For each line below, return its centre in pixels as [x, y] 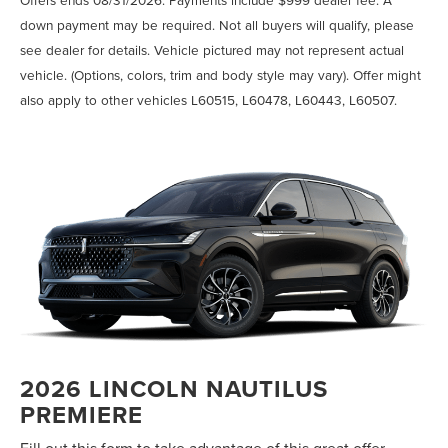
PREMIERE [81, 414]
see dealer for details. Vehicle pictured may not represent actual [212, 50]
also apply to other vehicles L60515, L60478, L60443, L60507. [208, 100]
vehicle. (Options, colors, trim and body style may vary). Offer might [220, 75]
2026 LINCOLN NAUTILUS [174, 388]
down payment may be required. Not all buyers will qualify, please [217, 25]
